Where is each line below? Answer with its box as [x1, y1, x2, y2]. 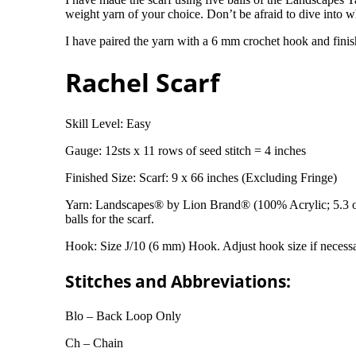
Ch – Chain [65, 335, 123, 350]
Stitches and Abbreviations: [65, 269, 291, 292]
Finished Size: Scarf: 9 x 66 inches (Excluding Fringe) [65, 170, 337, 184]
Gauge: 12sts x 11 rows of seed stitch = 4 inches [65, 143, 306, 157]
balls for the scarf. [65, 211, 154, 226]
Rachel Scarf [65, 65, 219, 100]
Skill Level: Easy [65, 116, 151, 130]
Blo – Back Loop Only [65, 308, 181, 323]
